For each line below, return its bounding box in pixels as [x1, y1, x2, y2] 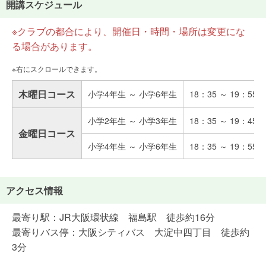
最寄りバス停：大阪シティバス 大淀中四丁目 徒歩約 [12, 224, 249, 239]
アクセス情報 [6, 183, 63, 197]
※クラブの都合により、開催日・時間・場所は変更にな [12, 24, 245, 38]
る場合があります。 [12, 39, 97, 53]
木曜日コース [18, 87, 75, 101]
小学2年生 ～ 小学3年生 [88, 114, 177, 126]
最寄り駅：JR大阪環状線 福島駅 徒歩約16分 [12, 210, 215, 224]
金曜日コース [18, 126, 75, 140]
